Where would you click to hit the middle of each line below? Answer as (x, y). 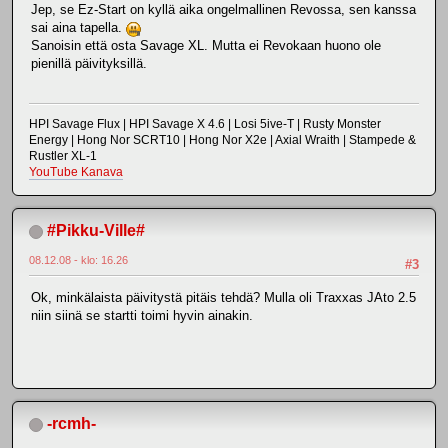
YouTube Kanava (76, 171)
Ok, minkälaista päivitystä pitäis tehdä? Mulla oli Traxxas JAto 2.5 (223, 298)
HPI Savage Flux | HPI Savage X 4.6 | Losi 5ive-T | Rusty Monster (205, 123)
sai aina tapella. (78, 28)
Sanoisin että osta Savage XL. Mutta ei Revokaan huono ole (206, 46)
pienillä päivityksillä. (89, 64)
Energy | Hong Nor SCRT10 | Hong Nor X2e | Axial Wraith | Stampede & (222, 139)
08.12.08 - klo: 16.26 (78, 259)
